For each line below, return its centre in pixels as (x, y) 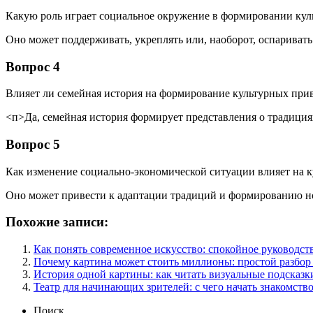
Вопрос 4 (33, 66)
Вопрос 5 (33, 144)
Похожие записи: (57, 222)
